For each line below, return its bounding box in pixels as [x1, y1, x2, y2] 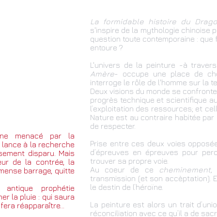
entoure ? [90, 43, 123, 52]
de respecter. [90, 122, 138, 130]
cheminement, [158, 165, 212, 174]
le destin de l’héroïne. [90, 183, 163, 191]
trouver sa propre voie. [90, 156, 170, 165]
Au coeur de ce [90, 165, 159, 174]
